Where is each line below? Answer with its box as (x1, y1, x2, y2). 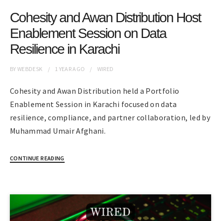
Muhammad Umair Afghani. (10, 125, 106, 136)
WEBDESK (17, 65, 43, 73)
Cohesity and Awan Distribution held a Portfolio (10, 85, 180, 96)
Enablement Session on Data (10, 25, 166, 41)
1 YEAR (54, 65, 72, 73)
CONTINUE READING (10, 154, 65, 162)
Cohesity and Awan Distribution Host (10, 9, 201, 25)
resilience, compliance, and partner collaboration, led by (10, 112, 210, 122)
